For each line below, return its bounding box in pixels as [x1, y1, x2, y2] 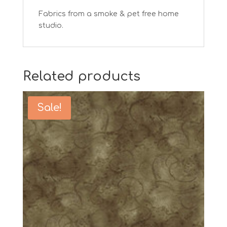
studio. [38, 22, 63, 30]
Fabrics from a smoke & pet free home [38, 10, 179, 18]
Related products [22, 69, 140, 84]
